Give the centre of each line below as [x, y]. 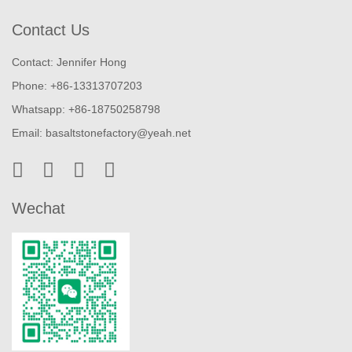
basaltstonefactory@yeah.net [118, 132]
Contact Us [51, 29]
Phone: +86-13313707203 [77, 85]
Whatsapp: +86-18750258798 [86, 109]
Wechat [38, 208]
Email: [29, 132]
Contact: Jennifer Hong [69, 62]
